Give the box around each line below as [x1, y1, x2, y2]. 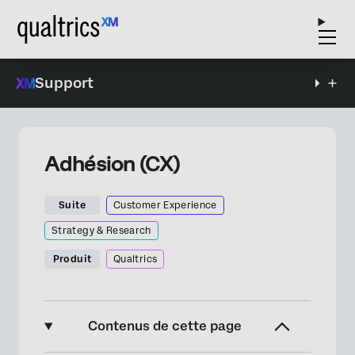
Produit [52, 254, 92, 265]
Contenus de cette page [88, 319, 242, 334]
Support [35, 74, 94, 91]
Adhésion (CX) [44, 152, 180, 176]
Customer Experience [113, 200, 217, 211]
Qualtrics [113, 254, 158, 265]
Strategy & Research [52, 225, 151, 236]
